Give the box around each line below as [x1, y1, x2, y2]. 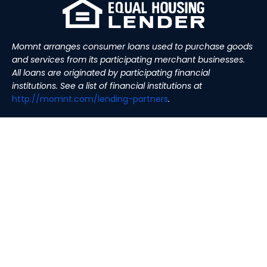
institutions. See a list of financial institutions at [12, 80, 202, 92]
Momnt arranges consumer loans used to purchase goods [12, 41, 253, 53]
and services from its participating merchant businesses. [12, 54, 245, 66]
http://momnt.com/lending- [12, 93, 133, 105]
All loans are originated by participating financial [12, 67, 210, 79]
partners [133, 93, 168, 105]
